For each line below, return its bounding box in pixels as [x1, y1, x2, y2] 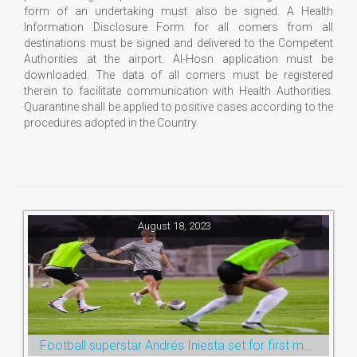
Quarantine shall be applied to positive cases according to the [24, 100, 333, 113]
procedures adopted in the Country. [24, 116, 198, 129]
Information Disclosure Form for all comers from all [24, 20, 333, 33]
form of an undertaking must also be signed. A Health [24, 4, 333, 18]
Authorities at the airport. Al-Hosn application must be [24, 52, 333, 65]
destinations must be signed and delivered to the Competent [24, 36, 333, 49]
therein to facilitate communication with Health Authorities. [24, 84, 333, 97]
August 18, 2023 [138, 219, 212, 232]
